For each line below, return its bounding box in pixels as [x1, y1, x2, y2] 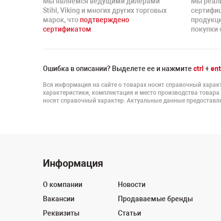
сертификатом [43, 25, 91, 33]
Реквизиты [43, 209, 79, 217]
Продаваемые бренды [118, 195, 193, 203]
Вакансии [43, 195, 74, 203]
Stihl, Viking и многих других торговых [43, 6, 167, 14]
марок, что [43, 16, 80, 24]
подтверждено [80, 16, 129, 24]
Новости [118, 181, 146, 188]
